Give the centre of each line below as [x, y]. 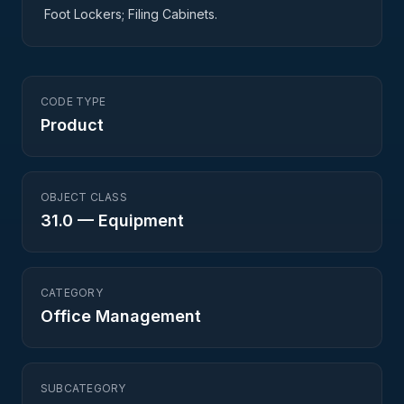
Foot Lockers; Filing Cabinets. [131, 14]
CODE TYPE [73, 101]
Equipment [141, 220]
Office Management [121, 316]
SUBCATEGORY [83, 388]
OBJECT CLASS [84, 197]
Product [72, 125]
